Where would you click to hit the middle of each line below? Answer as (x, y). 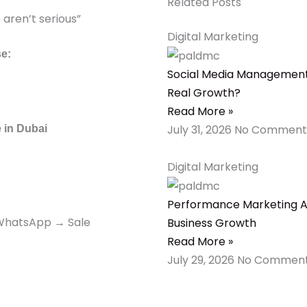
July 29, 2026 (202, 260)
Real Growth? (204, 93)
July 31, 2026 (201, 130)
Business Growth (212, 223)
